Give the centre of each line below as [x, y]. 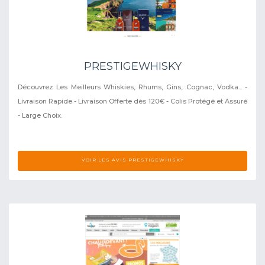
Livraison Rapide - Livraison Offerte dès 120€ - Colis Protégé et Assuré [132, 101]
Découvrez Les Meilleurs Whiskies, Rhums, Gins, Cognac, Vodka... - [132, 87]
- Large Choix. [40, 115]
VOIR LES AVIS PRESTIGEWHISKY [132, 159]
